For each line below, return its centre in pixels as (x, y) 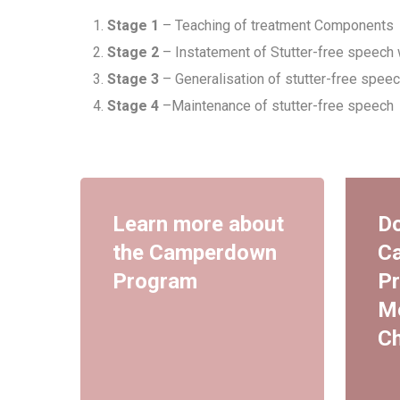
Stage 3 (133, 79)
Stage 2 (133, 52)
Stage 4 (133, 106)
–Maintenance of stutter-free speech (277, 106)
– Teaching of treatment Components (277, 25)
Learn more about (198, 224)
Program (154, 281)
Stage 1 (133, 25)
